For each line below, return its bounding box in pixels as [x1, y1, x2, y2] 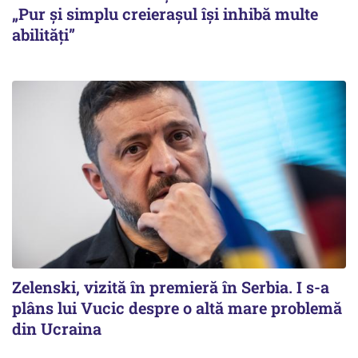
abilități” [12, 23, 75, 45]
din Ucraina [12, 317, 101, 339]
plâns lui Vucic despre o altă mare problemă [12, 296, 342, 318]
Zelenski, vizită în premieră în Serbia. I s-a [12, 276, 329, 297]
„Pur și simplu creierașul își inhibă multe [12, 2, 318, 24]
